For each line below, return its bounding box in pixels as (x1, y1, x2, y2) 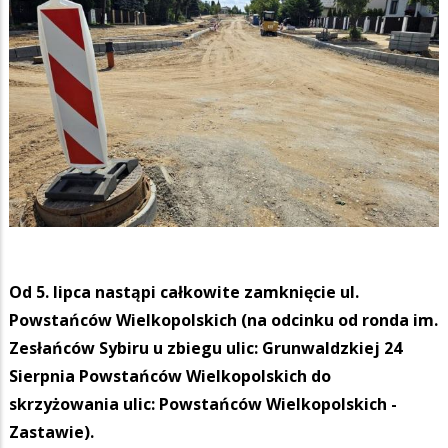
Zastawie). (9, 420, 94, 443)
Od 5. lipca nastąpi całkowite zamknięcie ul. (9, 280, 359, 303)
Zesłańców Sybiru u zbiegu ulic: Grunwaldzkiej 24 (9, 336, 402, 359)
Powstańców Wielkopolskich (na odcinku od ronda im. (9, 308, 438, 331)
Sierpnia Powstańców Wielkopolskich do (9, 364, 331, 387)
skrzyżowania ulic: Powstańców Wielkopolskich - (9, 392, 397, 415)
